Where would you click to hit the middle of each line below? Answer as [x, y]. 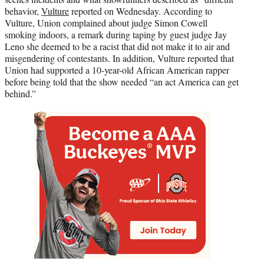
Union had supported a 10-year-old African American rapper [117, 70]
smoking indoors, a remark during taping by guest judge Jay [116, 35]
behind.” [20, 94]
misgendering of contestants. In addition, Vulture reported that [119, 58]
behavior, [23, 11]
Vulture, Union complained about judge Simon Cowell [106, 23]
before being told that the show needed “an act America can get [122, 82]
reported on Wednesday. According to [141, 11]
